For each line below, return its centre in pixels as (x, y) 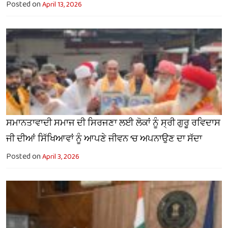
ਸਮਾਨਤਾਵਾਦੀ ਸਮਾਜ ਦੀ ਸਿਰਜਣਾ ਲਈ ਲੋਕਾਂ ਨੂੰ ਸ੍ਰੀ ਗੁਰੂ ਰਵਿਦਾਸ (113, 123)
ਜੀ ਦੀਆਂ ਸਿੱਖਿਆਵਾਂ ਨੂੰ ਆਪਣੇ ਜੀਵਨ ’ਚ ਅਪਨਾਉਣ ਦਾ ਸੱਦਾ (104, 139)
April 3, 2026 (61, 156)
